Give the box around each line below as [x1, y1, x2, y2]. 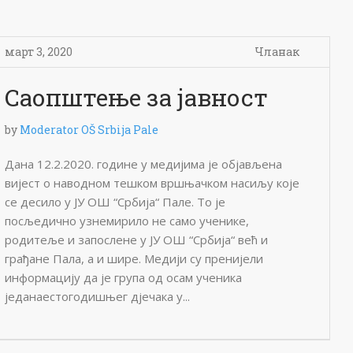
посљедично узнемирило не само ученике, [5, 213, 249, 229]
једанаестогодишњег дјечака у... [5, 288, 190, 304]
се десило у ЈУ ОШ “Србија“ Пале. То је [5, 194, 225, 210]
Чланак [255, 44, 299, 59]
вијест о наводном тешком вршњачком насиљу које [5, 175, 299, 191]
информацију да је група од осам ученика [5, 269, 242, 285]
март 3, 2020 [5, 44, 72, 59]
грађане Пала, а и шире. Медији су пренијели [5, 251, 263, 266]
